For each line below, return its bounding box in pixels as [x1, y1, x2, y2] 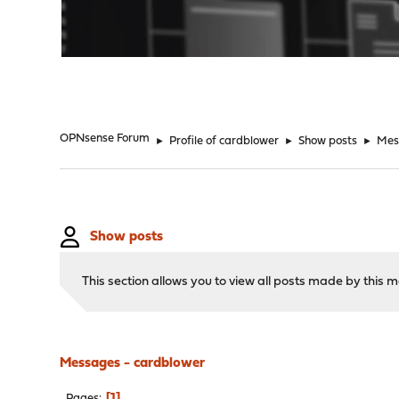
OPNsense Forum [60, 133, 151, 144]
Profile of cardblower [169, 135, 280, 147]
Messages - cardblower [60, 356, 206, 370]
